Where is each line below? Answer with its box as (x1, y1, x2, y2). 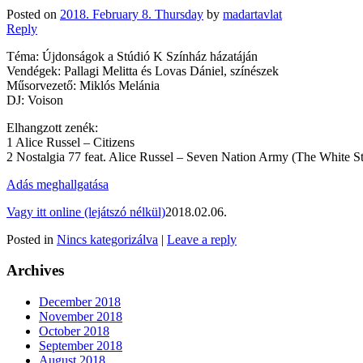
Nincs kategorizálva (57, 232, 158, 246)
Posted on (6, 6, 60, 21)
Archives (6, 262, 64, 280)
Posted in (6, 232, 53, 246)
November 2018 (39, 310, 122, 324)
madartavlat (223, 6, 282, 21)
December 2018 (39, 295, 121, 310)
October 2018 (39, 324, 109, 339)
